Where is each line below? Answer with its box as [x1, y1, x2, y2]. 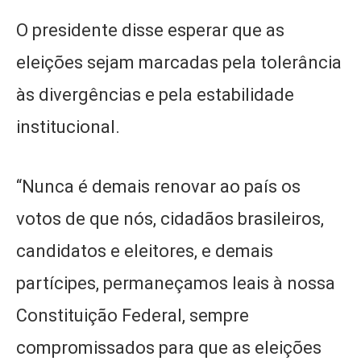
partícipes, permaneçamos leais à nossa [16, 272, 335, 293]
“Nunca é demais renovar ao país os [16, 176, 301, 197]
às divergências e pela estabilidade [16, 84, 294, 105]
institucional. [16, 116, 124, 137]
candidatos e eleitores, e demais [16, 240, 273, 261]
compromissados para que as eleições [16, 337, 322, 358]
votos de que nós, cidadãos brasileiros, [16, 208, 324, 229]
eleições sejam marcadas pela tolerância [16, 52, 342, 73]
